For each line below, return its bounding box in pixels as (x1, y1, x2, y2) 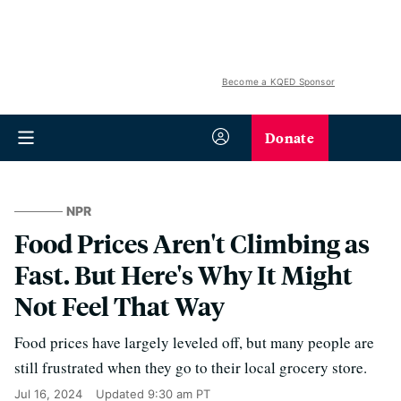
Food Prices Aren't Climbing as (14, 226, 370, 260)
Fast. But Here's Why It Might (14, 258, 353, 291)
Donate (265, 127, 314, 148)
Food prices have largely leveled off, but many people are (14, 332, 374, 353)
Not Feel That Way (14, 289, 225, 322)
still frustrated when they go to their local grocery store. (14, 357, 367, 378)
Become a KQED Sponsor (221, 76, 335, 87)
